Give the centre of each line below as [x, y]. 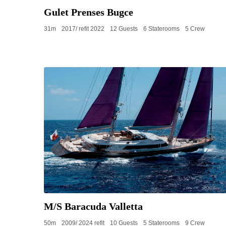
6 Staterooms [161, 29]
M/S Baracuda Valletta [93, 206]
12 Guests [124, 29]
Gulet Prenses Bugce [89, 12]
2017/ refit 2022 [83, 29]
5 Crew [195, 29]
